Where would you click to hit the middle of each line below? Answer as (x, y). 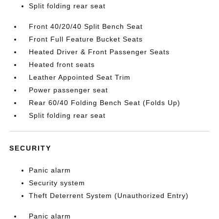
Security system (57, 183)
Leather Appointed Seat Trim (80, 77)
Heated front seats (62, 64)
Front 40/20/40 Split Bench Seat (86, 26)
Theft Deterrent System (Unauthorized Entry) (109, 195)
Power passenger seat (69, 90)
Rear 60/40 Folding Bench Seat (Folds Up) (105, 102)
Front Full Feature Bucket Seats (86, 39)
